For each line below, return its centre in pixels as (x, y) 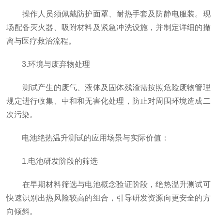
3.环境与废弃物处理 (48, 64)
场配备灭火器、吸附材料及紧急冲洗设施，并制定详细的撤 (108, 27)
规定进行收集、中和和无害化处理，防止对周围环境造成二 (108, 101)
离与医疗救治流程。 (41, 41)
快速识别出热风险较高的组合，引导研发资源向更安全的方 (108, 198)
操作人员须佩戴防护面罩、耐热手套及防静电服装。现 (108, 14)
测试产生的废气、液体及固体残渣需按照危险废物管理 (108, 87)
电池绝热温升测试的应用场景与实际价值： (88, 138)
